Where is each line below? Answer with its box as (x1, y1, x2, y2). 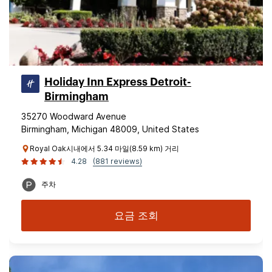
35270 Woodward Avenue (21, 111, 126, 121)
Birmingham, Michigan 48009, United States (21, 124, 199, 134)
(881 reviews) (93, 157, 142, 166)
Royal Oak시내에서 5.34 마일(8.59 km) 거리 (30, 144, 179, 153)
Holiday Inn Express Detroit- (44, 76, 191, 87)
